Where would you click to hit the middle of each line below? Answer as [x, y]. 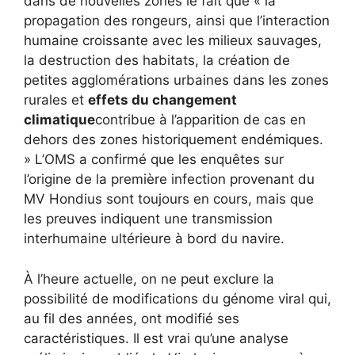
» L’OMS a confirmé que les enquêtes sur [154, 159]
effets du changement [162, 100]
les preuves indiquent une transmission [148, 219]
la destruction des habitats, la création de [157, 60]
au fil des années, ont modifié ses [132, 318]
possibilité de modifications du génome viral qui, [177, 298]
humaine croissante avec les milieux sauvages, [173, 40]
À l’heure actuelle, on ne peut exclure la [149, 279]
